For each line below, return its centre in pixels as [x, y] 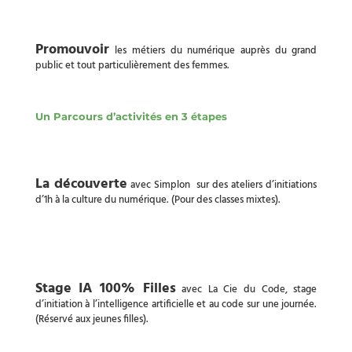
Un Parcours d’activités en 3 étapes [131, 116]
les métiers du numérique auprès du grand [216, 50]
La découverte [81, 184]
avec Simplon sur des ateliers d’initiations [222, 185]
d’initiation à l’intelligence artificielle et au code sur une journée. [176, 304]
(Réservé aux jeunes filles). [92, 319]
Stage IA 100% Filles [105, 288]
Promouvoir [72, 49]
